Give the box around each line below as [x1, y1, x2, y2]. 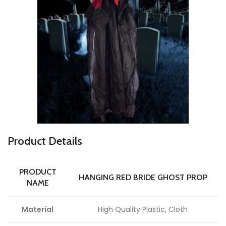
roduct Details [14, 134, 82, 148]
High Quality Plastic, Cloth [98, 204, 188, 215]
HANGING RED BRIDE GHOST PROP [78, 173, 207, 183]
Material [22, 204, 53, 215]
